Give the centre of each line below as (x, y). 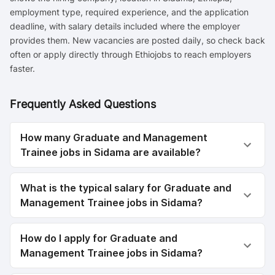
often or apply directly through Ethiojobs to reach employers (130, 54)
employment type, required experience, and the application (129, 12)
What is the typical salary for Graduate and (126, 188)
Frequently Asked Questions (83, 104)
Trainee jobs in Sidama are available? (110, 152)
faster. (22, 68)
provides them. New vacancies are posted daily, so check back (137, 40)
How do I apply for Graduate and (99, 238)
